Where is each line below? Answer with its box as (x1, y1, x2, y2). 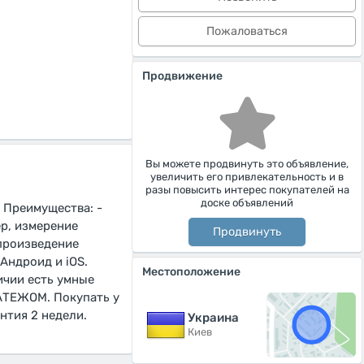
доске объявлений (201, 197, 293, 209)
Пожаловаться (206, 24, 288, 38)
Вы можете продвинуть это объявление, (145, 158, 349, 170)
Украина (188, 310, 239, 325)
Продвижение (142, 69, 223, 83)
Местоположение (142, 265, 240, 279)
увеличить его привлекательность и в (150, 171, 344, 183)
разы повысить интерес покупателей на (145, 184, 349, 196)
